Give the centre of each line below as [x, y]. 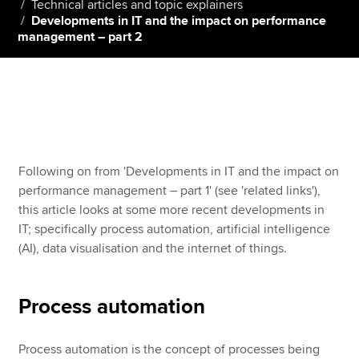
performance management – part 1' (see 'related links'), [170, 191]
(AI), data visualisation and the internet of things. [153, 248]
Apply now [179, 54]
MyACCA [62, 83]
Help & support [60, 200]
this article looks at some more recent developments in [172, 210]
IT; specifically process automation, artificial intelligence [175, 229]
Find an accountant [72, 161]
